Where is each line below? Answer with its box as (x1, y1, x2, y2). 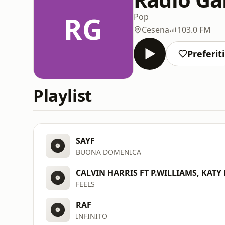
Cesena (142, 24, 169, 35)
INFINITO (76, 211, 107, 221)
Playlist (33, 84, 92, 107)
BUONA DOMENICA (76, 147, 141, 157)
